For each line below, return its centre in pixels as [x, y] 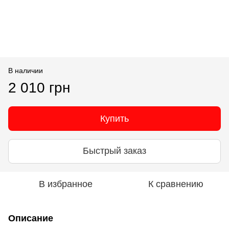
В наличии [26, 70]
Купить [114, 118]
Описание [31, 218]
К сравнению [176, 184]
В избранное [65, 184]
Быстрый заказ [114, 151]
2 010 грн [39, 87]
